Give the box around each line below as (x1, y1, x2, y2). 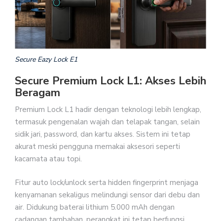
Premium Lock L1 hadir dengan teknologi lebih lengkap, (15, 105, 201, 115)
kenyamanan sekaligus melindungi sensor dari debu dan (15, 189, 200, 200)
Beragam (15, 85, 60, 101)
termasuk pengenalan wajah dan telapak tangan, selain (15, 117, 200, 127)
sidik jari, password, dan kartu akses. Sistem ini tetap (15, 129, 190, 140)
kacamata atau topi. (15, 154, 82, 164)
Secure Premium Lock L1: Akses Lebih (15, 74, 206, 89)
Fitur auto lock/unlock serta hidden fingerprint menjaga (15, 177, 198, 187)
